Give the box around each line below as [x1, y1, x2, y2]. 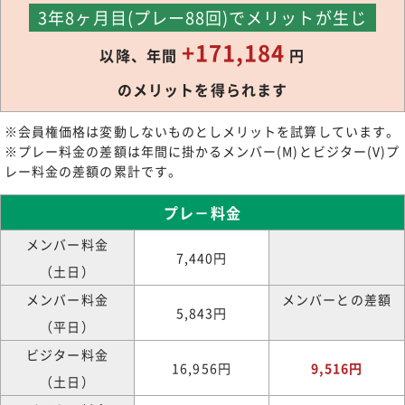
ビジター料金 [26, 345, 108, 364]
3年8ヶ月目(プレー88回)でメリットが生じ [38, 5, 367, 31]
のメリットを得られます [118, 79, 287, 101]
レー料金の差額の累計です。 [5, 162, 182, 181]
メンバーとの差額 [282, 290, 391, 309]
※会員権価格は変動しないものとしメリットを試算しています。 [5, 122, 400, 141]
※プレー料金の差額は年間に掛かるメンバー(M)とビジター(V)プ [5, 142, 400, 161]
